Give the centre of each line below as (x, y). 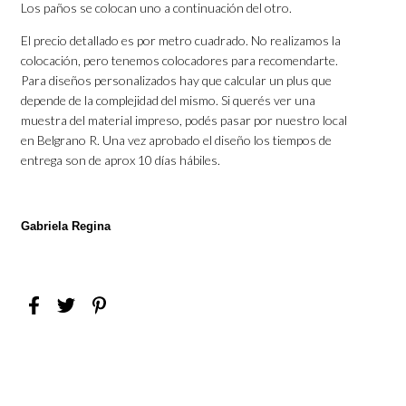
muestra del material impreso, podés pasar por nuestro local (184, 121)
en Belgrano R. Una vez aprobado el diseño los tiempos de (177, 140)
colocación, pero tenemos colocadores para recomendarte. (180, 61)
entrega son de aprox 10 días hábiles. (121, 160)
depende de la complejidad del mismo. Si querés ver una (169, 101)
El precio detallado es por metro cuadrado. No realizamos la (181, 41)
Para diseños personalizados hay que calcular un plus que (177, 81)
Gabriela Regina (66, 227)
